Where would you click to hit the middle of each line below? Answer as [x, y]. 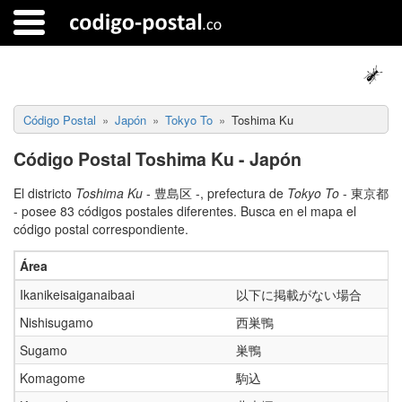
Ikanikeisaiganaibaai [77, 294]
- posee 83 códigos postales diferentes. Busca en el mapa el [185, 210]
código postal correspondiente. [101, 228]
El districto [44, 192]
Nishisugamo [57, 322]
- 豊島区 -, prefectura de [215, 192]
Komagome [52, 377]
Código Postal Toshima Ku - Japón [157, 158]
